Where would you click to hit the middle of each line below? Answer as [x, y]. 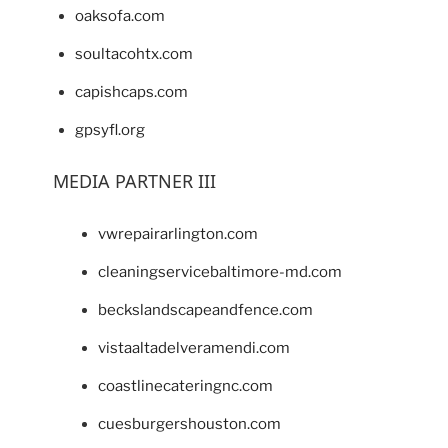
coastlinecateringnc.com [185, 386]
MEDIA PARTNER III [134, 180]
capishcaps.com [131, 91]
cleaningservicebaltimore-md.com [219, 272]
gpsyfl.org [110, 129]
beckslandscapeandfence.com [205, 310]
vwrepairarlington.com [177, 234]
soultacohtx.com [134, 53]
